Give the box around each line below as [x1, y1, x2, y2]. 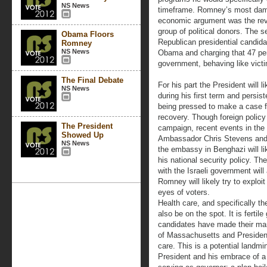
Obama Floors [61, 30, 114, 39]
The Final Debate [61, 76, 123, 85]
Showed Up [61, 131, 104, 139]
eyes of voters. [158, 188, 210, 197]
